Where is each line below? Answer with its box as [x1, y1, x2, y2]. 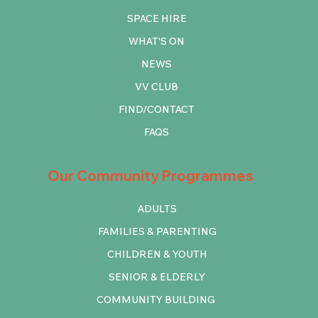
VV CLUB [135, 79, 179, 93]
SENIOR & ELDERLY [109, 270, 205, 283]
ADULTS [137, 202, 177, 215]
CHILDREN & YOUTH [106, 247, 207, 261]
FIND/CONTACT [119, 102, 195, 116]
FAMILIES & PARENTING [97, 224, 216, 238]
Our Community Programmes [48, 167, 254, 185]
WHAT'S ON [128, 34, 185, 48]
